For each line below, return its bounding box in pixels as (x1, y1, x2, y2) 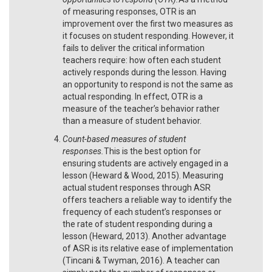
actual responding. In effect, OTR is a (63, 91, 203, 101)
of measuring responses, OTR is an (63, 6, 196, 16)
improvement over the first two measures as (63, 18, 233, 29)
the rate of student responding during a (63, 219, 212, 229)
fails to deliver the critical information (63, 42, 205, 53)
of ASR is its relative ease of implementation (63, 243, 233, 253)
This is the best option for (104, 146, 201, 156)
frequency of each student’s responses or (63, 206, 222, 217)
